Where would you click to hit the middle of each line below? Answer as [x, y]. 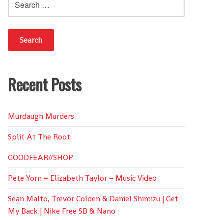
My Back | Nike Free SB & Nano [62, 211]
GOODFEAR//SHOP [41, 157]
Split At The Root [39, 137]
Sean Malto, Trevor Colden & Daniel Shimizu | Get [93, 199]
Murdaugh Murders [41, 116]
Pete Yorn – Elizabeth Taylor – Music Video [82, 178]
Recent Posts [45, 84]
